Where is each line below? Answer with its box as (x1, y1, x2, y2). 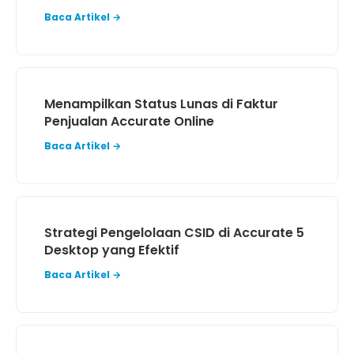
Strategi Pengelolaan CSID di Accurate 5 (44, 224, 304, 242)
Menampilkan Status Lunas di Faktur (44, 95, 278, 113)
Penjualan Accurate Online (44, 112, 214, 130)
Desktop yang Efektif (44, 241, 179, 259)
